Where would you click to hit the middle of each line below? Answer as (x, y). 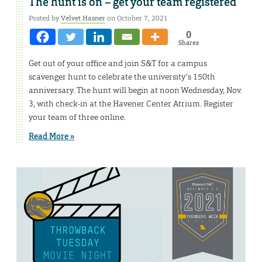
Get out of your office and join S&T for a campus (118, 63)
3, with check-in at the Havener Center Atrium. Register (131, 103)
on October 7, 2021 (137, 18)
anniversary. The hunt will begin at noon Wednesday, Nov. (135, 90)
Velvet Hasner (83, 18)
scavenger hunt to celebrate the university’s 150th (122, 76)
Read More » (51, 136)
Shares (188, 42)
